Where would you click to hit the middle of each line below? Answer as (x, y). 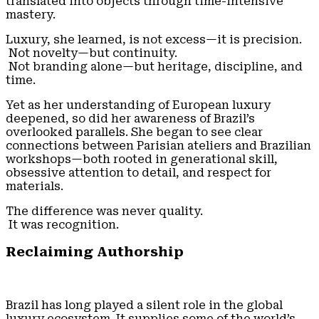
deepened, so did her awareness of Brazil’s (130, 118)
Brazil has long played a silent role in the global (144, 305)
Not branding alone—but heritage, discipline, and (154, 66)
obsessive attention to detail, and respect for (138, 172)
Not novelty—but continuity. (91, 53)
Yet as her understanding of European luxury (138, 105)
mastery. (31, 14)
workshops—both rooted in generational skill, (142, 159)
